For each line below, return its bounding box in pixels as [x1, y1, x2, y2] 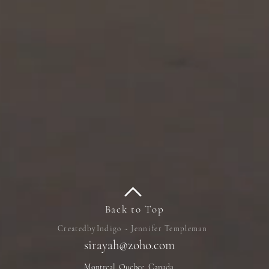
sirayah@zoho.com [84, 238, 175, 253]
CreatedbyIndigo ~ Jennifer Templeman [58, 224, 207, 234]
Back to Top [104, 203, 165, 216]
